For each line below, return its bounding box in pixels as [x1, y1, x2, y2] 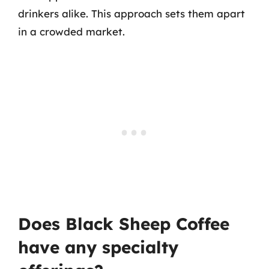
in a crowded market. [18, 25, 125, 38]
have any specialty [18, 237, 178, 258]
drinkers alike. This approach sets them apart [18, 7, 245, 20]
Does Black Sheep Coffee [18, 213, 229, 234]
